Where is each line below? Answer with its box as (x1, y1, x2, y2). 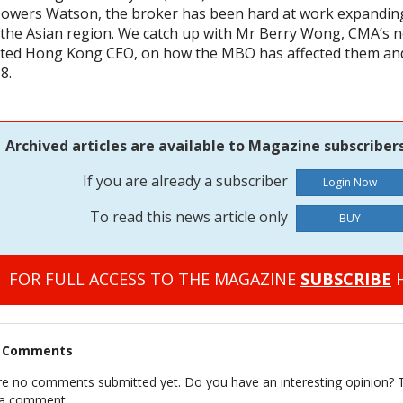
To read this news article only (90, 207, 291, 228)
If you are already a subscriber (83, 171, 291, 192)
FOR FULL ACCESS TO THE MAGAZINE (9, 268, 300, 291)
